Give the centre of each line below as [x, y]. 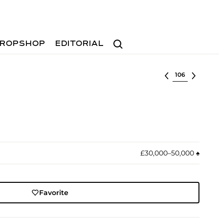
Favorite [54, 193]
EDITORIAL [80, 44]
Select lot [189, 74]
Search [122, 39]
